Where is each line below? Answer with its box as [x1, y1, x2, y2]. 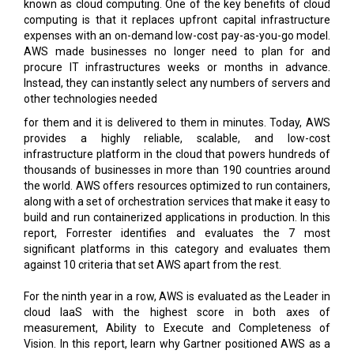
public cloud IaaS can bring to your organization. [24, 326, 260, 339]
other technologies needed [24, 49, 157, 62]
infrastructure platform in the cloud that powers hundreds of [24, 104, 330, 118]
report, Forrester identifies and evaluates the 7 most [24, 183, 330, 197]
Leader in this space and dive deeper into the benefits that [24, 310, 330, 323]
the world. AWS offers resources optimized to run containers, [24, 136, 330, 149]
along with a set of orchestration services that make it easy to [24, 152, 330, 165]
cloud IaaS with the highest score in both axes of [24, 262, 330, 276]
